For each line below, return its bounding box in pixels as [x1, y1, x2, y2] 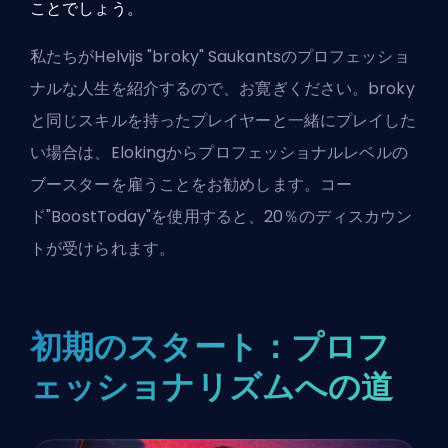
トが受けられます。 [30, 237, 175, 261]
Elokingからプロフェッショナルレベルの [110, 141, 408, 165]
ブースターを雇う [30, 173, 159, 197]
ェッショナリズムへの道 [30, 364, 394, 410]
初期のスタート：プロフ [30, 324, 391, 370]
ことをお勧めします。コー [158, 173, 353, 197]
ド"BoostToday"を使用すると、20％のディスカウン [30, 205, 412, 229]
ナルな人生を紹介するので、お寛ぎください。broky [30, 77, 415, 101]
